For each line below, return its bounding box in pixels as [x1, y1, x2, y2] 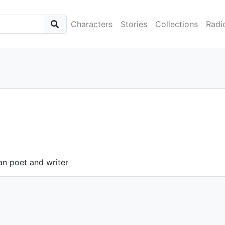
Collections [155, 19, 198, 29]
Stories [120, 19, 147, 29]
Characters [70, 19, 113, 29]
